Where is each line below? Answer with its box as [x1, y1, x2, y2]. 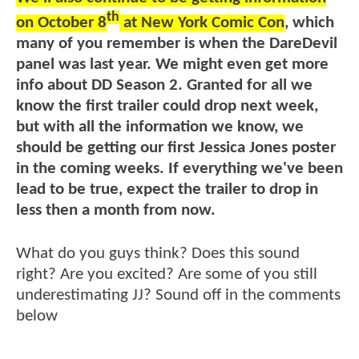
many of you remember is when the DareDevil [16, 35, 337, 53]
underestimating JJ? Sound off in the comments [16, 287, 341, 305]
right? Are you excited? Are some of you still [16, 266, 317, 284]
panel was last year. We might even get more [16, 56, 329, 74]
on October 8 [16, 14, 107, 32]
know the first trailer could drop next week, [16, 98, 318, 115]
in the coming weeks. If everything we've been [16, 160, 343, 178]
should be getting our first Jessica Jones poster [16, 139, 336, 157]
